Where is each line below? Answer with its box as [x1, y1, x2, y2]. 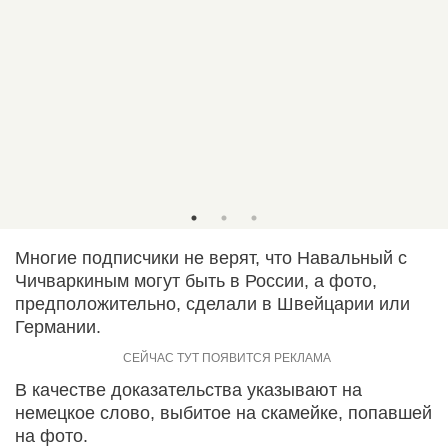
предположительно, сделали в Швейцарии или [15, 293, 410, 314]
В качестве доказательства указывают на [15, 379, 362, 400]
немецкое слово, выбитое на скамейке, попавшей [15, 402, 432, 423]
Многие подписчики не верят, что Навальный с [15, 247, 407, 268]
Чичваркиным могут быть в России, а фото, [15, 270, 377, 291]
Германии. [15, 316, 101, 337]
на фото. [15, 425, 88, 446]
